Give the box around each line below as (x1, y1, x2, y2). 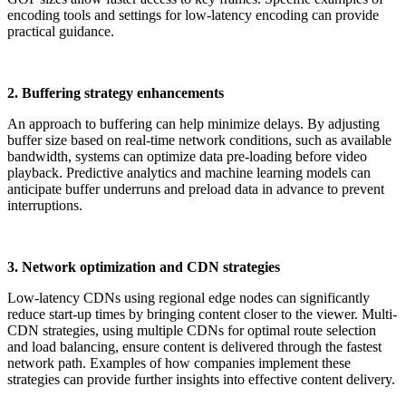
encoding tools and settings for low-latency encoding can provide (7, 7, 379, 24)
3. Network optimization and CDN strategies (7, 259, 280, 275)
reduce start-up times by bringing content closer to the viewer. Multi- (7, 306, 397, 323)
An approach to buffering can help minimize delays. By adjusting (7, 116, 380, 132)
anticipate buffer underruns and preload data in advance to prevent (7, 181, 384, 198)
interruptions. (7, 198, 82, 214)
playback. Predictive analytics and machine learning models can (7, 165, 371, 181)
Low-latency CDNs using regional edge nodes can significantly (7, 290, 370, 306)
